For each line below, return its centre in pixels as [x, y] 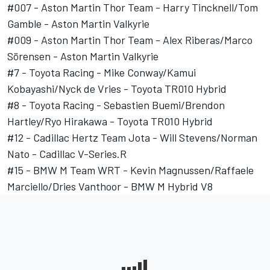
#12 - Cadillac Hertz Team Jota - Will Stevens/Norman [132, 138]
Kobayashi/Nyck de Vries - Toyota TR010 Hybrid [117, 89]
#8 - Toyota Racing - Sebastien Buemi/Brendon [116, 105]
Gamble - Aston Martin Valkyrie [78, 24]
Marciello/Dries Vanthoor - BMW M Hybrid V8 [110, 187]
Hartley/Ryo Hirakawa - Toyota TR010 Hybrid [110, 121]
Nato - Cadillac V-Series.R [67, 154]
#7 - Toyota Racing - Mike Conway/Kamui [102, 73]
